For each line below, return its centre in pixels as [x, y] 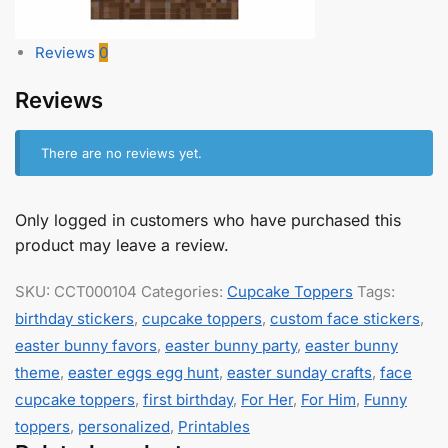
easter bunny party [231, 345]
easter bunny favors [86, 345]
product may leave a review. [122, 245]
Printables [214, 426]
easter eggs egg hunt [143, 372]
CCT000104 [95, 291]
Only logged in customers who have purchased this [208, 220]
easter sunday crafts [299, 372]
